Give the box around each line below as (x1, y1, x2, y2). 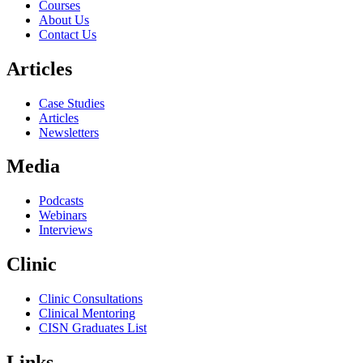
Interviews (39, 223, 92, 237)
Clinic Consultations (39, 292, 143, 306)
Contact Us (39, 27, 96, 41)
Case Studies (39, 96, 105, 110)
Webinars (39, 208, 87, 223)
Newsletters (39, 125, 99, 139)
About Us (39, 12, 89, 27)
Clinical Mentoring (39, 306, 135, 321)
